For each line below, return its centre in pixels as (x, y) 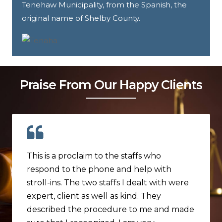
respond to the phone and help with (99, 169)
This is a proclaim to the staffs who (94, 156)
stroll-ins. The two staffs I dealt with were (108, 182)
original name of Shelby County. (81, 18)
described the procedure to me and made (111, 209)
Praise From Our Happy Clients (111, 84)
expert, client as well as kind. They (94, 196)
